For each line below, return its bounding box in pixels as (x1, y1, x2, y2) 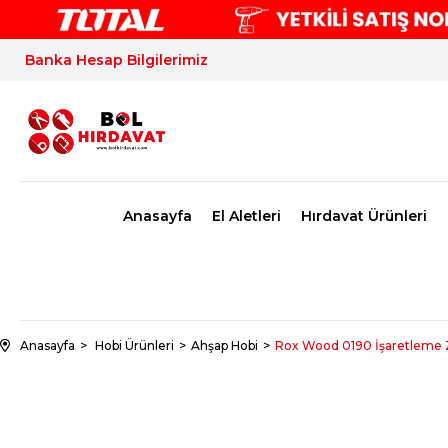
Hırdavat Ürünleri (300, 207, 427, 225)
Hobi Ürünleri (95, 338, 174, 353)
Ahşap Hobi (191, 338, 258, 353)
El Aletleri (211, 207, 281, 225)
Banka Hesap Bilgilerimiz (25, 51, 208, 69)
